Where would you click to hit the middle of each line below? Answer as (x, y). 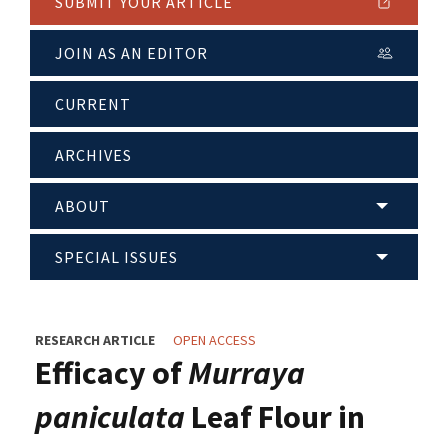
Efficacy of (111, 373)
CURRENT (93, 104)
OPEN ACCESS (214, 340)
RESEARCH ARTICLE (95, 340)
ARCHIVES (93, 155)
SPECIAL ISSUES (116, 257)
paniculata (110, 417)
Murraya (246, 373)
